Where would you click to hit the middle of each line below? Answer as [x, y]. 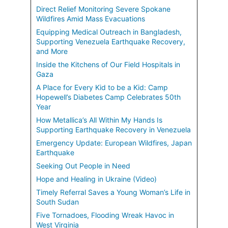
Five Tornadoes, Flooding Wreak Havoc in [105, 215]
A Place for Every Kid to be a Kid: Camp [102, 88]
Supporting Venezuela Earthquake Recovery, [111, 42]
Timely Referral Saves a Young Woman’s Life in [113, 192]
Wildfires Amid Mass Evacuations [91, 19]
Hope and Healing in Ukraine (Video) [96, 179]
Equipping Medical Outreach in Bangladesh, [109, 32]
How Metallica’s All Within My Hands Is [99, 120]
